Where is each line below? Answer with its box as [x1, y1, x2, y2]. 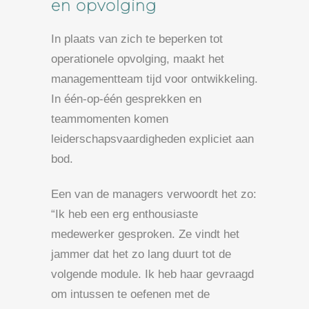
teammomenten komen [51, 112, 168, 126]
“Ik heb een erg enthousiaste [51, 207, 198, 221]
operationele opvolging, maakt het [51, 52, 224, 66]
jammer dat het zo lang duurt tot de [51, 247, 231, 261]
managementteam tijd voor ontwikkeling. [51, 72, 258, 86]
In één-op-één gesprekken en [51, 92, 201, 106]
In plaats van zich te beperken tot [51, 32, 223, 46]
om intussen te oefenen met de [51, 287, 210, 301]
